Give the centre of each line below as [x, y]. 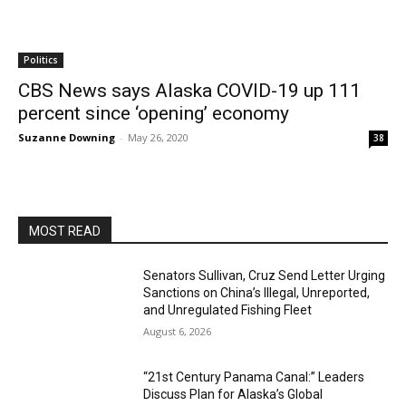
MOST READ [65, 231]
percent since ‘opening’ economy [154, 113]
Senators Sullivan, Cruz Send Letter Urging [265, 275]
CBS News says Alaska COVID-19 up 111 [189, 91]
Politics [41, 60]
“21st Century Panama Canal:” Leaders [254, 377]
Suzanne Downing [67, 137]
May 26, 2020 [158, 137]
